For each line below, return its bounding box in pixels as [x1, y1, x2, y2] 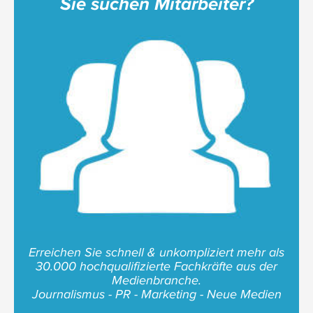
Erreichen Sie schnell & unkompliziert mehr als [29, 245, 284, 259]
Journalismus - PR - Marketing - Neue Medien [31, 286, 282, 301]
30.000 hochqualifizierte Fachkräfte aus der [36, 259, 277, 273]
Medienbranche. [112, 272, 201, 287]
